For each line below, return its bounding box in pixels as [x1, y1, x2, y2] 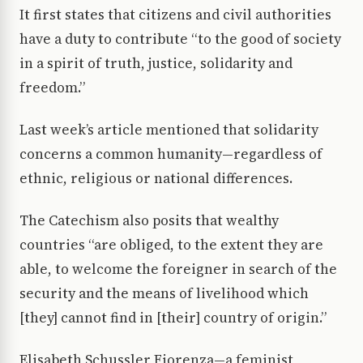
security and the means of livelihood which [19, 284, 309, 304]
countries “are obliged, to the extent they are [19, 235, 323, 255]
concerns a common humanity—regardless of [19, 144, 322, 164]
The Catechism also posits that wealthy [19, 211, 279, 231]
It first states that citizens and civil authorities [19, 5, 331, 25]
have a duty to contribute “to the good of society [19, 29, 341, 49]
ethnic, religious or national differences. [19, 169, 293, 189]
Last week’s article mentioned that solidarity [19, 120, 318, 140]
